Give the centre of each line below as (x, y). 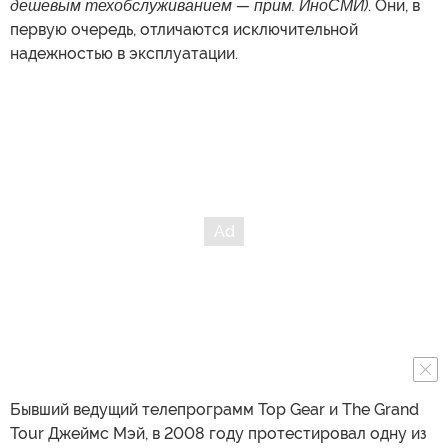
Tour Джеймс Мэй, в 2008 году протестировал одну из (218, 433)
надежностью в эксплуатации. (124, 53)
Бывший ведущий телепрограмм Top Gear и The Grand (214, 409)
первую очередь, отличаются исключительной (184, 29)
